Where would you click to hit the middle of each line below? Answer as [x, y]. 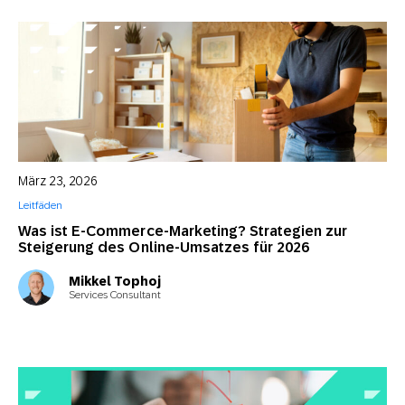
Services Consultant [115, 294]
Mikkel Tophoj [115, 281]
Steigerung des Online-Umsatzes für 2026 [164, 247]
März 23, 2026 [58, 181]
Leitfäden [40, 205]
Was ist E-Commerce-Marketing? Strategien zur [183, 231]
